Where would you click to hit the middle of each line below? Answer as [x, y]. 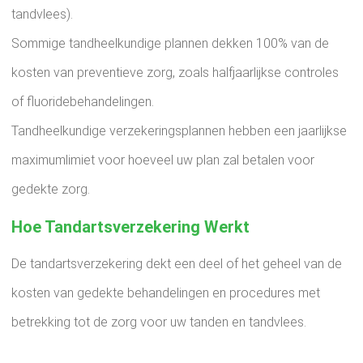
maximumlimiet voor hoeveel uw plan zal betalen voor [163, 160]
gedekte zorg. [51, 189]
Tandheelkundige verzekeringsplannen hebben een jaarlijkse [179, 131]
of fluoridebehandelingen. [83, 102]
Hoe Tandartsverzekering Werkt [130, 227]
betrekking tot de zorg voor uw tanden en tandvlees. [159, 322]
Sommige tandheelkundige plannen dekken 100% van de [170, 43]
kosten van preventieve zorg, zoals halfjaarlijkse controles [175, 73]
